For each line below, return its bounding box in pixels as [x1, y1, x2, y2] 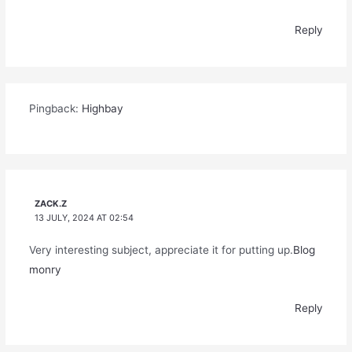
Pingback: [28, 102, 82, 115]
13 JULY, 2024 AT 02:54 [35, 212, 134, 224]
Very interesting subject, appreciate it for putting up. [28, 244, 293, 257]
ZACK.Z [35, 198, 68, 210]
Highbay [81, 102, 123, 115]
